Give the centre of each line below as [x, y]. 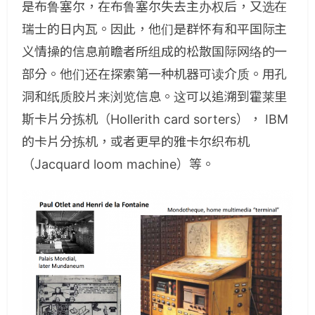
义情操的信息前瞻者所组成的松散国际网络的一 [155, 51]
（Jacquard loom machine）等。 [118, 164]
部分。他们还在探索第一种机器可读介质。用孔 [155, 74]
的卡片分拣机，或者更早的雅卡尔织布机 [136, 141]
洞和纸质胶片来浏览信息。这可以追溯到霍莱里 [155, 96]
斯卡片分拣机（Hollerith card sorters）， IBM [155, 119]
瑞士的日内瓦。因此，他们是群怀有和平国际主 [155, 29]
